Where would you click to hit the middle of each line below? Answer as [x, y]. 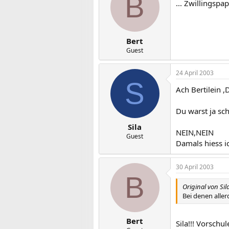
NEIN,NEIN [195, 132]
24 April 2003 [195, 73]
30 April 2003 [195, 167]
